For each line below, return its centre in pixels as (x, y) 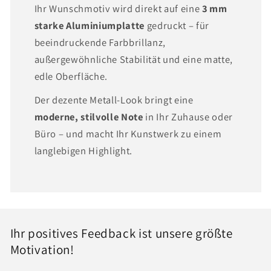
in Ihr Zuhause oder (188, 117)
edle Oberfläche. (71, 77)
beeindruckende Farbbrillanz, (100, 43)
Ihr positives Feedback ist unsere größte (121, 233)
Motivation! (42, 250)
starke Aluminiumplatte (90, 26)
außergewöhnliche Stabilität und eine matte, (133, 60)
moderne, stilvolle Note (89, 117)
